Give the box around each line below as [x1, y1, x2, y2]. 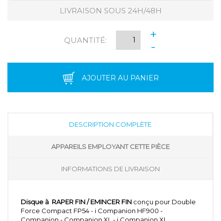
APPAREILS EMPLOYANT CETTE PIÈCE [51, 142, 170, 150]
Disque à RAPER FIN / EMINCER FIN [21, 197, 132, 206]
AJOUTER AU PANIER [81, 74, 159, 83]
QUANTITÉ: [64, 36, 107, 45]
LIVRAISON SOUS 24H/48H [59, 5, 162, 15]
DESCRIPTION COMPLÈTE [69, 120, 151, 128]
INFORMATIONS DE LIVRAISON [61, 164, 160, 173]
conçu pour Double [132, 197, 196, 206]
